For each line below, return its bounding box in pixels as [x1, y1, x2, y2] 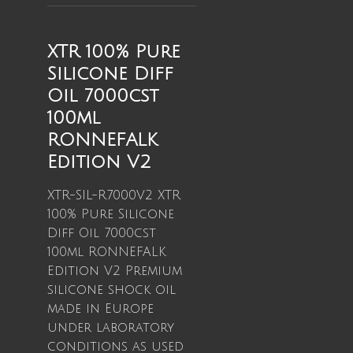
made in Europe [47, 302, 154, 316]
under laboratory [47, 321, 174, 335]
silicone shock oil [47, 283, 176, 297]
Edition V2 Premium [47, 264, 182, 278]
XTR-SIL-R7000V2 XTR [47, 188, 180, 203]
